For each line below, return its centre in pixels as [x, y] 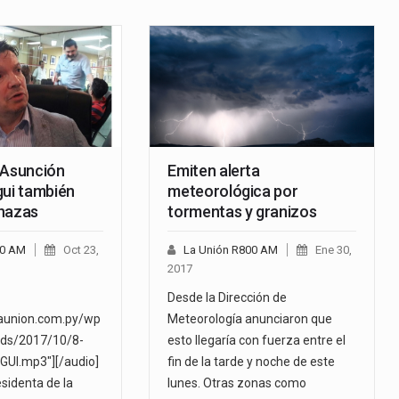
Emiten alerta [214, 171]
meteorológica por [233, 191]
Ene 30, [334, 250]
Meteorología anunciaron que [250, 319]
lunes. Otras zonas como [237, 383]
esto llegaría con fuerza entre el [257, 341]
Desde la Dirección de [228, 298]
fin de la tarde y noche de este [252, 362]
